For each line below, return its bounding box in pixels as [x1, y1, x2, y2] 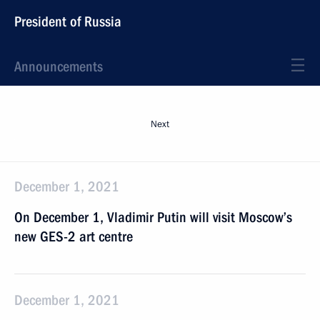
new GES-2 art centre [14, 228, 133, 245]
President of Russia [14, 13, 121, 30]
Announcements [14, 58, 103, 75]
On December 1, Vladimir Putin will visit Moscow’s [14, 209, 292, 226]
